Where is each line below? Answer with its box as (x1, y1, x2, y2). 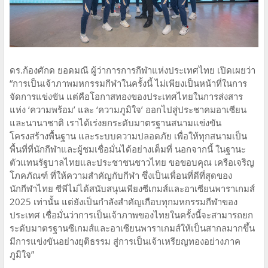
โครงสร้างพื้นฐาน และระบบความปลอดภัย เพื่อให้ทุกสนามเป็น (10, 130, 247, 142)
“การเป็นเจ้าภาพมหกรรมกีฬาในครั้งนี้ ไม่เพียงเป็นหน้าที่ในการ (10, 77, 247, 90)
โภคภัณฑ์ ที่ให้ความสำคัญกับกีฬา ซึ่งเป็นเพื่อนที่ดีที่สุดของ (10, 169, 232, 182)
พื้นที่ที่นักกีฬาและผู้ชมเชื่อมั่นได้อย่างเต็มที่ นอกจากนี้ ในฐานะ (10, 143, 246, 156)
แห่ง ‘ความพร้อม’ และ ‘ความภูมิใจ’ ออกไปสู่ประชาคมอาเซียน (10, 103, 246, 116)
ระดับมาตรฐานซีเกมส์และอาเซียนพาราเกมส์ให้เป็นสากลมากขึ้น (10, 222, 255, 234)
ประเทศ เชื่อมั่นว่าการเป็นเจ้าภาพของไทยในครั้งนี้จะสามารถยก (10, 209, 253, 221)
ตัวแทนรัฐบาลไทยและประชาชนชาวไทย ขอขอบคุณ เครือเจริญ (10, 156, 254, 169)
